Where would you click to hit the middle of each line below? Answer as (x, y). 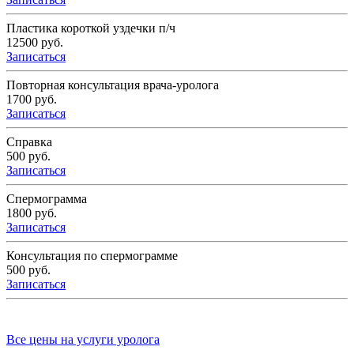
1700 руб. (32, 100)
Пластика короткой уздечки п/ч (91, 28)
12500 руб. (35, 43)
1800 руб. (32, 213)
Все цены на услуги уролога (83, 340)
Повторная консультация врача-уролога (113, 85)
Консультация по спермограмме (92, 256)
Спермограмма (47, 199)
